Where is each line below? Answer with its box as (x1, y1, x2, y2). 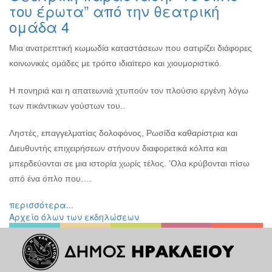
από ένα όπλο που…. (9, 173, 92, 183)
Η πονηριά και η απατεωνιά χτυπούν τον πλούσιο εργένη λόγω (9, 85, 248, 95)
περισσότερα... (9, 198, 73, 211)
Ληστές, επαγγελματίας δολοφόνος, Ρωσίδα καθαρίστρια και (9, 127, 237, 138)
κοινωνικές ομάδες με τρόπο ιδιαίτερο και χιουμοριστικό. (9, 58, 222, 68)
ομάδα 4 (9, 15, 69, 37)
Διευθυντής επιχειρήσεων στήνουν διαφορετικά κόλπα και (9, 143, 227, 153)
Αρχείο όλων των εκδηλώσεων (9, 210, 139, 223)
